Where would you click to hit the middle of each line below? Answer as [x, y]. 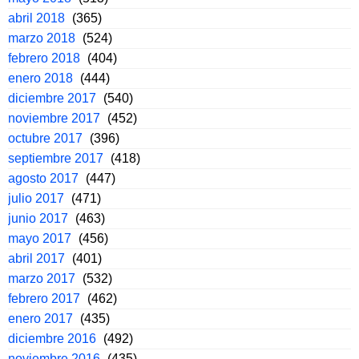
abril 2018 [36, 18]
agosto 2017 [43, 179]
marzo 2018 [42, 38]
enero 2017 [40, 319]
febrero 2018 [44, 58]
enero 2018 [40, 79]
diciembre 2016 [52, 339]
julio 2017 [36, 199]
